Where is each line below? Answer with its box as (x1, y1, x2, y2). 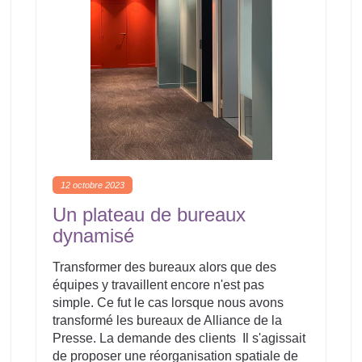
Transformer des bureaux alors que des (53, 260, 276, 274)
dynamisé (53, 225, 134, 246)
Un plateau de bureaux (53, 204, 246, 225)
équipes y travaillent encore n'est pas (53, 278, 264, 292)
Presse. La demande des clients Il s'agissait (53, 331, 305, 345)
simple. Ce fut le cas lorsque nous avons (53, 296, 284, 309)
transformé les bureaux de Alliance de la (53, 314, 282, 327)
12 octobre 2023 (61, 180, 124, 190)
